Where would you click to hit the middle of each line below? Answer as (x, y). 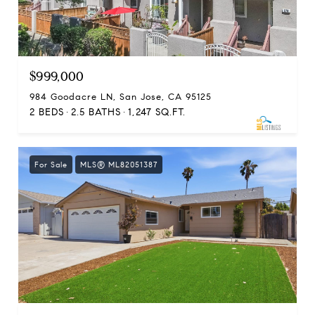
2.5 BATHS (96, 112)
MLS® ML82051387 (119, 164)
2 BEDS (47, 112)
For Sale (51, 164)
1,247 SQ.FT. (157, 112)
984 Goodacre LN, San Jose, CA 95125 (121, 97)
